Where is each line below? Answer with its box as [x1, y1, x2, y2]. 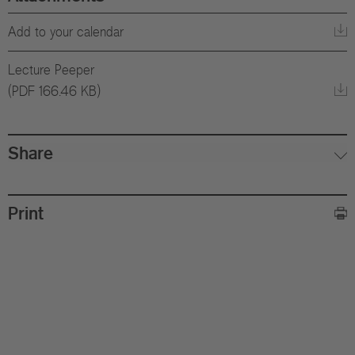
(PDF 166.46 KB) [8, 82, 101, 100]
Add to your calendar [8, 23, 124, 40]
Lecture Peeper [8, 61, 94, 78]
